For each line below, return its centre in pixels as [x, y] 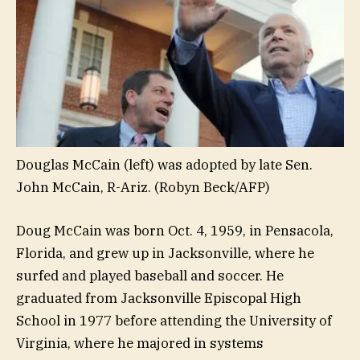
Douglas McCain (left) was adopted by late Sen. [164, 165]
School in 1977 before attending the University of [174, 321]
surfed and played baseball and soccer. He [150, 276]
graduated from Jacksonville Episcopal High [159, 299]
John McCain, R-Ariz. [84, 188]
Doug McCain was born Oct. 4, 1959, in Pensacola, [175, 231]
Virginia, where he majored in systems [140, 344]
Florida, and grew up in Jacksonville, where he [165, 254]
